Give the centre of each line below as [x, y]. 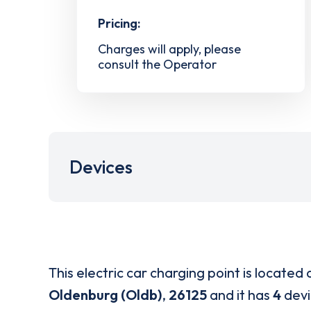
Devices [101, 167]
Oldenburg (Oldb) [105, 294]
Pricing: [119, 24]
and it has [240, 294]
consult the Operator [157, 64]
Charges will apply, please [169, 49]
